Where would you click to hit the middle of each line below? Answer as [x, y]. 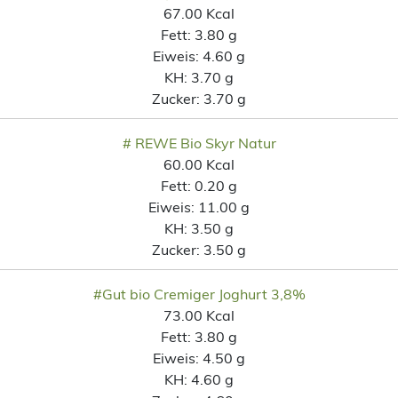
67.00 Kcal [199, 13]
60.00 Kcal [199, 164]
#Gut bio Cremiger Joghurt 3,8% [199, 294]
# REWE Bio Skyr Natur [199, 143]
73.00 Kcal [199, 315]
